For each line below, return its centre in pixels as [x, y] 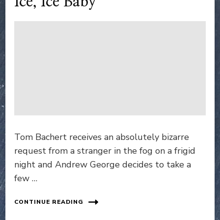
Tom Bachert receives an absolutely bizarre [102, 137]
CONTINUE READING [49, 202]
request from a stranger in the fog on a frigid [105, 151]
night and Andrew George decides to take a [103, 164]
